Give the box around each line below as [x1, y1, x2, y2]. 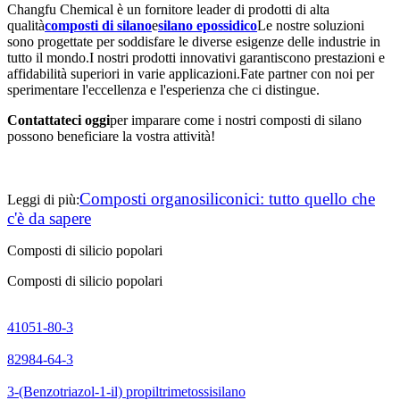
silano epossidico [158, 18, 257, 34]
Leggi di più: [7, 192, 79, 208]
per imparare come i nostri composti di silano [110, 112, 362, 129]
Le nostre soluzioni [257, 18, 364, 34]
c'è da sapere [7, 209, 91, 229]
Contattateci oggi [7, 112, 110, 129]
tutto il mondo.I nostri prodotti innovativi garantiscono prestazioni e [7, 50, 385, 66]
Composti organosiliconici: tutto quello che [79, 189, 375, 209]
